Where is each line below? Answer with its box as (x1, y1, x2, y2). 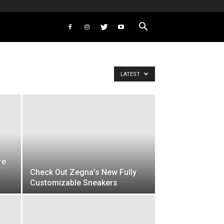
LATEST (120, 71, 141, 78)
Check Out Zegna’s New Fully (30, 167, 136, 177)
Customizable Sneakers (30, 178, 117, 188)
